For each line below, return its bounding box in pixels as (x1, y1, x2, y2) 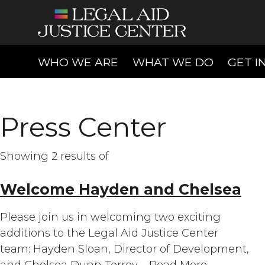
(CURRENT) (118, 54, 181, 69)
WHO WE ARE (38, 55, 118, 69)
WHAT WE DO (132, 55, 214, 69)
